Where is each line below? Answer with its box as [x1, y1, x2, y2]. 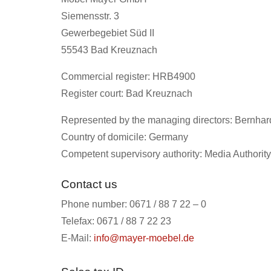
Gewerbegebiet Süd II [60, 28, 154, 39]
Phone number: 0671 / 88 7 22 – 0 [60, 199, 206, 210]
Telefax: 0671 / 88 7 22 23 [60, 216, 171, 227]
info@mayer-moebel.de [93, 233, 194, 244]
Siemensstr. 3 [60, 11, 119, 22]
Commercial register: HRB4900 [60, 71, 195, 82]
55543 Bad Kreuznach [60, 45, 157, 56]
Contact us [60, 178, 117, 191]
